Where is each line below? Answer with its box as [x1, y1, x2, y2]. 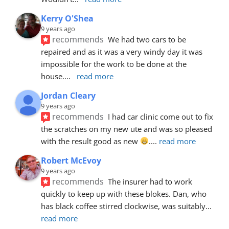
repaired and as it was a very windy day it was [41, 46, 202, 57]
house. [41, 71, 64, 81]
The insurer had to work [108, 176, 193, 187]
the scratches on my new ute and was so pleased [41, 123, 212, 134]
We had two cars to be [108, 34, 187, 44]
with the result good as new [41, 135, 140, 146]
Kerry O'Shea [41, 12, 94, 24]
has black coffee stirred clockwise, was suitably [41, 200, 205, 211]
